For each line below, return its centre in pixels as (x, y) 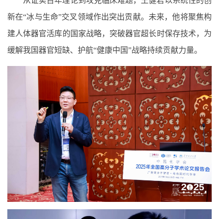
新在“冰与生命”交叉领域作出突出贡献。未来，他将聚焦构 (109, 17)
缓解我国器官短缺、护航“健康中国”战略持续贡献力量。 (105, 50)
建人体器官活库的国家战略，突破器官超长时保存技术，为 (109, 33)
